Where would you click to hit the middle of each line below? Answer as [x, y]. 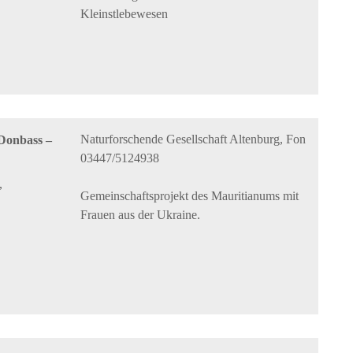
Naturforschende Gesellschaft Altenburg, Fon [193, 139]
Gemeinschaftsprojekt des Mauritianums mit [190, 196]
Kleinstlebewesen [124, 14]
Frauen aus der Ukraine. [141, 215]
